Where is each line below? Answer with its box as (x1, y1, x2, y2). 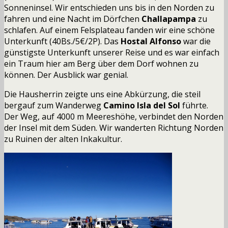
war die (183, 35, 211, 47)
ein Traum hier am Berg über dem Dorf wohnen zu (4, 58, 198, 69)
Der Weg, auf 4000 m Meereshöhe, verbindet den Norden (4, 110, 223, 122)
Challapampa (141, 13, 196, 24)
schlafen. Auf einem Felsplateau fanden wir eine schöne (4, 24, 215, 36)
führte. (180, 99, 208, 111)
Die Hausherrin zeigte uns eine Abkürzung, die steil (4, 88, 201, 100)
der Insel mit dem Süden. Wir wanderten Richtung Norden (4, 122, 223, 133)
